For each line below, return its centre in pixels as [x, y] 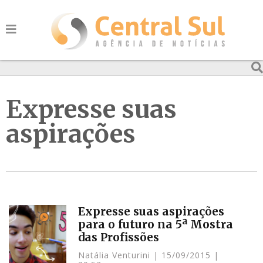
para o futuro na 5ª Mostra [156, 224]
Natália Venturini [116, 255]
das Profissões [119, 237]
